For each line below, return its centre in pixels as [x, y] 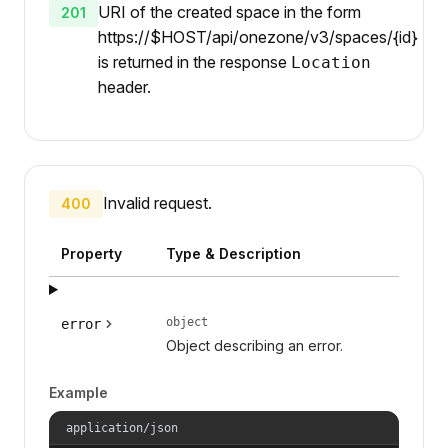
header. [124, 86]
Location [331, 62]
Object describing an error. [254, 345]
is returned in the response [194, 61]
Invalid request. [157, 202]
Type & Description [233, 253]
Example [78, 392]
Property [91, 253]
